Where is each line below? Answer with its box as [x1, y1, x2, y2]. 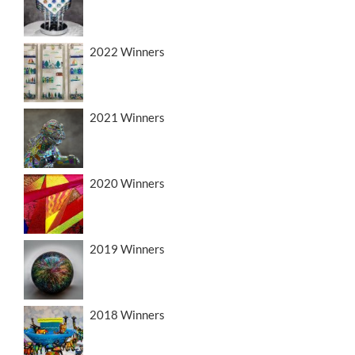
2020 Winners [90, 176, 165, 191]
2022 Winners [90, 44, 165, 59]
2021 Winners [90, 110, 165, 125]
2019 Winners [90, 242, 165, 257]
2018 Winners [90, 307, 165, 323]
